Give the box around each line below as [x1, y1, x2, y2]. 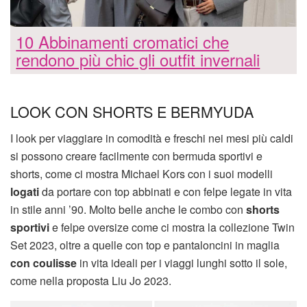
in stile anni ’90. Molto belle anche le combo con [10, 201, 246, 217]
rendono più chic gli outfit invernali [16, 47, 260, 71]
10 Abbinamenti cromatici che [16, 29, 230, 53]
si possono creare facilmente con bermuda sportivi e [10, 147, 262, 164]
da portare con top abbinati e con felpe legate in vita [39, 183, 292, 199]
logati [10, 183, 39, 199]
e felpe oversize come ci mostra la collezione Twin [49, 219, 295, 235]
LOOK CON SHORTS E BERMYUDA [10, 101, 254, 123]
